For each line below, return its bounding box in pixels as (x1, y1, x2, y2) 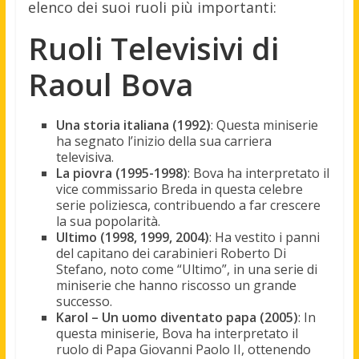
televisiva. (55, 147, 114, 166)
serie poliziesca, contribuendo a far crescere (55, 196, 321, 214)
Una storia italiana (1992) (55, 115, 211, 134)
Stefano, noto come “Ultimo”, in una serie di (55, 260, 317, 278)
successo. (55, 292, 112, 310)
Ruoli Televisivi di (27, 26, 279, 69)
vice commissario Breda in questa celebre (55, 179, 303, 198)
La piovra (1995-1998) (55, 163, 188, 182)
